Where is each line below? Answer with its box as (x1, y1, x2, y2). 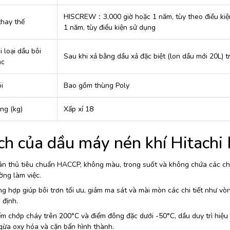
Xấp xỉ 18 (63, 104, 93, 114)
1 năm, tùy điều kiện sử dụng (63, 23, 156, 33)
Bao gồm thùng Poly (63, 81, 129, 91)
